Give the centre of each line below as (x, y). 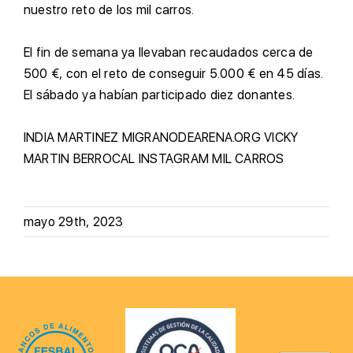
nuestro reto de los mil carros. (109, 10)
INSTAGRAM (174, 159)
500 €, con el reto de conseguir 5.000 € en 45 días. (174, 74)
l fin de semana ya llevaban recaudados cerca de (172, 53)
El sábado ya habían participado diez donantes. (160, 95)
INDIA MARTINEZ (71, 138)
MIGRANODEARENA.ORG (191, 138)
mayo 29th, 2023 (74, 222)
